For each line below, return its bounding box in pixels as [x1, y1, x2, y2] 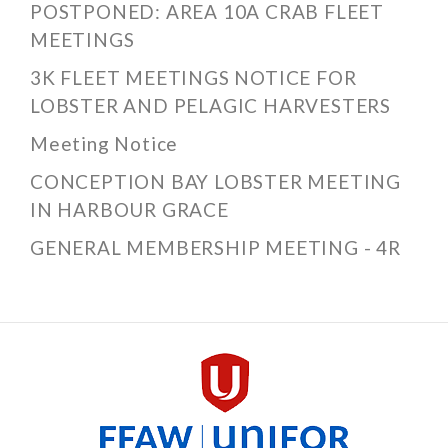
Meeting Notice [30, 131, 179, 155]
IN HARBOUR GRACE [30, 197, 229, 221]
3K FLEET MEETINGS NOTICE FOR [30, 65, 357, 89]
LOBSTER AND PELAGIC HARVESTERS [30, 93, 391, 117]
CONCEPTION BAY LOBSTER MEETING [30, 169, 401, 193]
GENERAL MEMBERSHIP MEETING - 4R [30, 235, 401, 259]
